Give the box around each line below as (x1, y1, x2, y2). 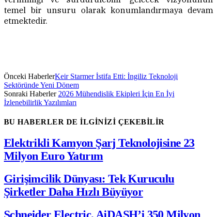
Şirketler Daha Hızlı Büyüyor (4, 185, 143, 198)
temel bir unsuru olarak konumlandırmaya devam (4, 5, 213, 16)
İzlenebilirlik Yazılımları (4, 98, 77, 107)
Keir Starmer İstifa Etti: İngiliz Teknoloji (55, 72, 178, 81)
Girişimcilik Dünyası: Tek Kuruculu (4, 172, 174, 185)
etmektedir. (4, 15, 47, 27)
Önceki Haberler (4, 72, 55, 81)
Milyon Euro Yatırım (4, 149, 103, 162)
